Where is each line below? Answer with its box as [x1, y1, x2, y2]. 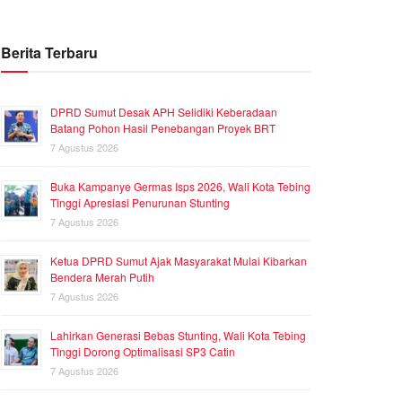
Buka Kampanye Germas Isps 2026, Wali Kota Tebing [50, 179, 310, 195]
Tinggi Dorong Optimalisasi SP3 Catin [50, 344, 235, 360]
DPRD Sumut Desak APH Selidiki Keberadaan [50, 104, 277, 120]
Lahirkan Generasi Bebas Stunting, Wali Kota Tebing [50, 328, 306, 344]
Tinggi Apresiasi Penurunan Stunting [50, 195, 230, 211]
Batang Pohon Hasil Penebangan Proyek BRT [50, 120, 275, 136]
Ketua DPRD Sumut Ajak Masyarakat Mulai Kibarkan [50, 253, 307, 269]
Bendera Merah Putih [50, 269, 154, 285]
